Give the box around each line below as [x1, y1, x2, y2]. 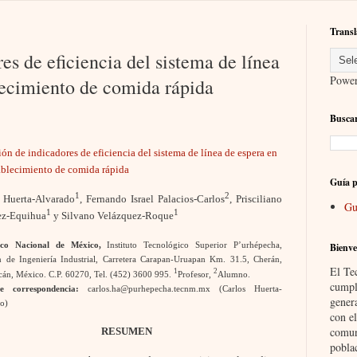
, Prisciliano [229, 193, 283, 206]
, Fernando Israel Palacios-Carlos [79, 193, 225, 206]
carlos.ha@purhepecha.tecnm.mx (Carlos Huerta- [87, 284, 283, 294]
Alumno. [218, 270, 251, 280]
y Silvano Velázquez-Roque [51, 210, 175, 222]
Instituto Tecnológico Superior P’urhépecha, [107, 241, 283, 250]
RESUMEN [100, 325, 152, 338]
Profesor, [178, 270, 214, 280]
